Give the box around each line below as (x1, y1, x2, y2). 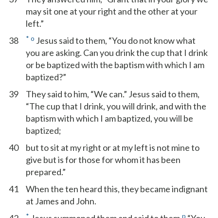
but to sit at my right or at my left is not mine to (26, 142, 200, 153)
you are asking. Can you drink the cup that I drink (26, 47, 208, 58)
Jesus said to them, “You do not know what (35, 35, 196, 46)
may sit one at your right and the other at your (26, 6, 198, 17)
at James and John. (26, 196, 96, 206)
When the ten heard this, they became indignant (26, 183, 208, 194)
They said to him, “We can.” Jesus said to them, (26, 89, 200, 99)
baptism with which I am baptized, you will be (26, 113, 193, 124)
